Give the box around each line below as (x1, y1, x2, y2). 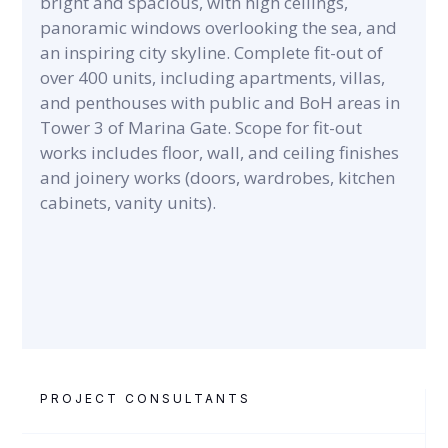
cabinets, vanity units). (40, 191, 217, 214)
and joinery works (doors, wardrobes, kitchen (40, 166, 396, 189)
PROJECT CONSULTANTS (40, 391, 252, 406)
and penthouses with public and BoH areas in (40, 91, 401, 114)
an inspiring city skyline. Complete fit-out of (40, 41, 384, 64)
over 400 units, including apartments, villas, (40, 66, 386, 89)
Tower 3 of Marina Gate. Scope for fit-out (40, 116, 363, 139)
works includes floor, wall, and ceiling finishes (40, 141, 400, 164)
